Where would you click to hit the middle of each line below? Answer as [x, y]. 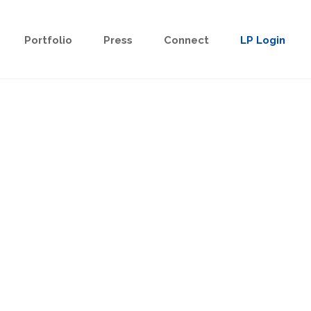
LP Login [262, 40]
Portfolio [48, 40]
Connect [186, 40]
